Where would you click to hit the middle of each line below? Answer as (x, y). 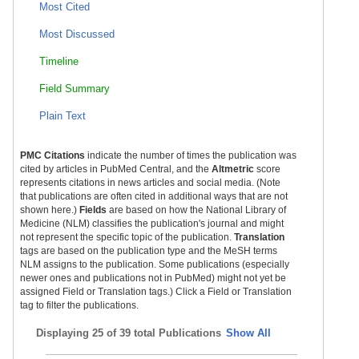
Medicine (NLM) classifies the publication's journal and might (152, 224)
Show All (248, 333)
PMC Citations (52, 155)
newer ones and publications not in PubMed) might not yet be (153, 278)
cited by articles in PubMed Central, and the (116, 169)
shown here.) (50, 210)
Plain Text (63, 116)
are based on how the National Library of (196, 210)
